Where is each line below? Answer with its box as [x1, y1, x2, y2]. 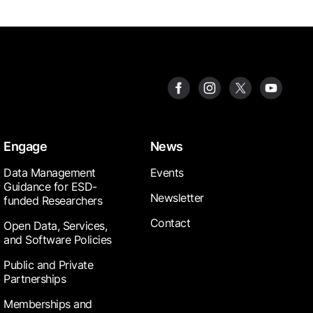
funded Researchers [3, 194, 103, 208]
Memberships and [3, 297, 92, 312]
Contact [150, 216, 191, 231]
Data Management [3, 166, 96, 180]
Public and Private [3, 258, 94, 272]
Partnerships [3, 272, 66, 286]
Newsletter [150, 191, 204, 205]
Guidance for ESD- [3, 180, 97, 194]
